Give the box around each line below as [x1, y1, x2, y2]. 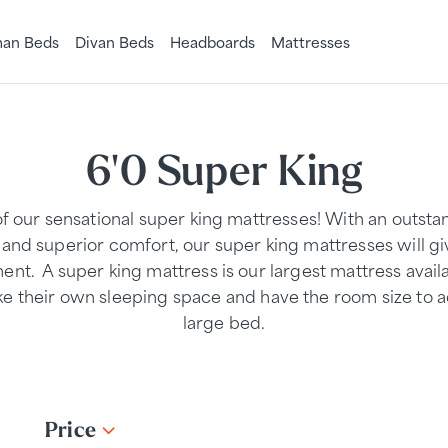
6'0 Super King [86, 142, 362, 197]
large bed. [182, 308, 266, 334]
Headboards [170, 29, 255, 53]
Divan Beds [75, 29, 154, 53]
